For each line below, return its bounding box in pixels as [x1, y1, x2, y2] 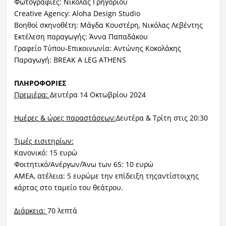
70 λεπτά [47, 205, 77, 215]
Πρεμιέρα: [14, 89, 50, 99]
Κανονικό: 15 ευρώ [14, 147, 77, 157]
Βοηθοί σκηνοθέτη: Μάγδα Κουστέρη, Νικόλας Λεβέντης [14, 20, 203, 30]
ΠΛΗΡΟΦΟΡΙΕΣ [14, 78, 66, 88]
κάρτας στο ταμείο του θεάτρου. [14, 182, 123, 192]
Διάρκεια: [14, 205, 47, 215]
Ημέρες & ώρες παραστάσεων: [14, 112, 116, 123]
